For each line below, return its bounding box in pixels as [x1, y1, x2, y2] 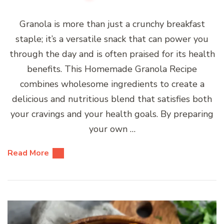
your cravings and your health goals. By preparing [10, 107, 213, 120]
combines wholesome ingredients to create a [19, 77, 204, 90]
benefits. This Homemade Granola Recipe [27, 62, 197, 75]
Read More [7, 147, 49, 158]
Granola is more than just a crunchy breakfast [19, 17, 205, 30]
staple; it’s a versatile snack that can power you [15, 32, 208, 45]
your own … [88, 122, 135, 135]
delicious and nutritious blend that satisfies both [12, 92, 212, 105]
